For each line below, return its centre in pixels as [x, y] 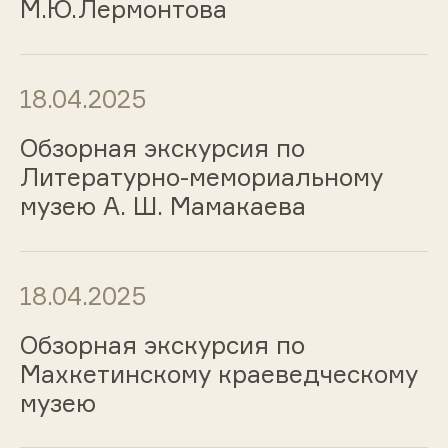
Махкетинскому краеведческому [218, 373]
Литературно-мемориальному [201, 176]
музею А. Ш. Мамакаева [162, 205]
